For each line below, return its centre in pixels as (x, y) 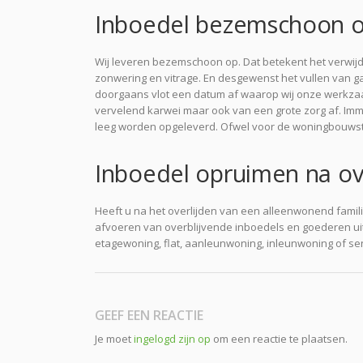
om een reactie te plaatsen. (279, 339)
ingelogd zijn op (172, 339)
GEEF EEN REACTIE (149, 315)
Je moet (114, 339)
